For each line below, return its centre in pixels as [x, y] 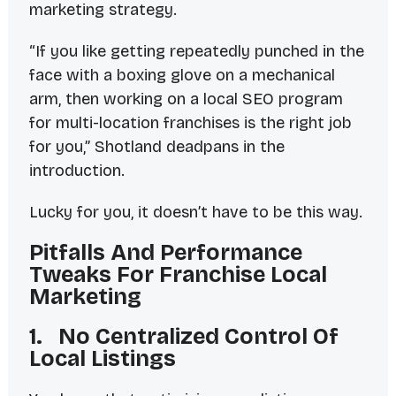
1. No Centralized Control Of [183, 337]
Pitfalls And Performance [165, 253]
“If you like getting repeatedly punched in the [196, 52]
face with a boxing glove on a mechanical [182, 76]
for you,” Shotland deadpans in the [156, 147]
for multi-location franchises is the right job [190, 123]
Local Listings [102, 359]
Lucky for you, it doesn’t [120, 213]
